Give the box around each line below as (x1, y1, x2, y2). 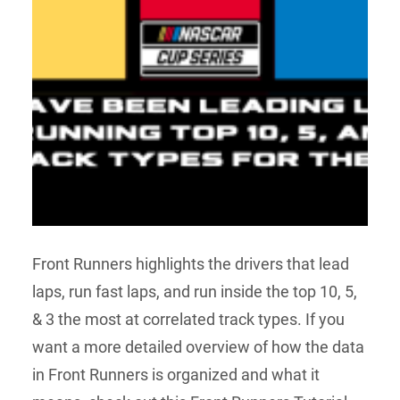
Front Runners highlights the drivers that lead (32, 254, 349, 273)
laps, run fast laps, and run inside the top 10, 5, (32, 281, 357, 301)
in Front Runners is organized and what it (32, 364, 320, 384)
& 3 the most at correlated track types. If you (32, 309, 345, 329)
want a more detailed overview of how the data (32, 337, 364, 356)
